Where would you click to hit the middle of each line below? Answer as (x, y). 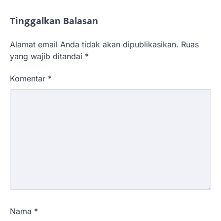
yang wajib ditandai (47, 56)
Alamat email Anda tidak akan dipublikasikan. (94, 44)
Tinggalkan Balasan (54, 21)
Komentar (29, 78)
